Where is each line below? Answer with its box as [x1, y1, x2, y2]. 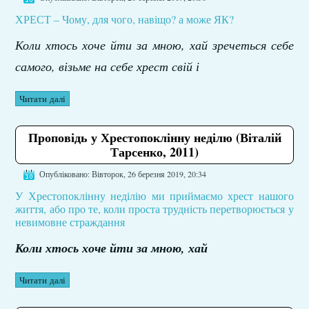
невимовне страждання [15, 215, 126, 230]
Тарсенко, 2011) [110, 142, 199, 161]
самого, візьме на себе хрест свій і [15, 57, 200, 74]
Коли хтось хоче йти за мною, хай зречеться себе [15, 36, 294, 53]
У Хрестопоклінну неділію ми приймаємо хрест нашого [15, 188, 294, 203]
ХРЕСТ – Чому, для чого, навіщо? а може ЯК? [15, 11, 235, 26]
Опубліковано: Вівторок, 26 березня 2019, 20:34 [39, 168, 207, 179]
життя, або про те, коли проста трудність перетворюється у [15, 201, 294, 217]
